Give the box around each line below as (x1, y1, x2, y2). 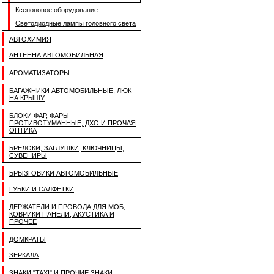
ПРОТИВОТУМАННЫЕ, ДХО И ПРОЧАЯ (9, 119, 136, 127)
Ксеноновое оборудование (15, 6, 98, 13)
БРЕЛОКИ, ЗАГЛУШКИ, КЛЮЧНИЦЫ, (9, 144, 124, 152)
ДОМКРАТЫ (9, 235, 46, 243)
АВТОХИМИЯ (9, 35, 51, 43)
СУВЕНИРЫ (9, 152, 47, 159)
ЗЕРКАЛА (9, 251, 39, 259)
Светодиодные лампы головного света (15, 20, 136, 27)
